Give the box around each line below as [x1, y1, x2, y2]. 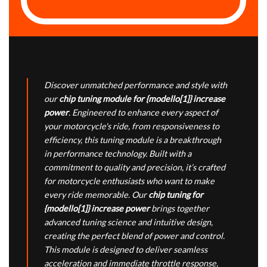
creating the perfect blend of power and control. [44, 231, 225, 241]
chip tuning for [148, 190, 203, 200]
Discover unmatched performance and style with [44, 80, 227, 91]
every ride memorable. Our [44, 190, 148, 200]
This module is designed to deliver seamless [44, 244, 207, 255]
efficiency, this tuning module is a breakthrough [44, 135, 221, 145]
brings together [150, 203, 209, 214]
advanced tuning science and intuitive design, [44, 217, 213, 228]
